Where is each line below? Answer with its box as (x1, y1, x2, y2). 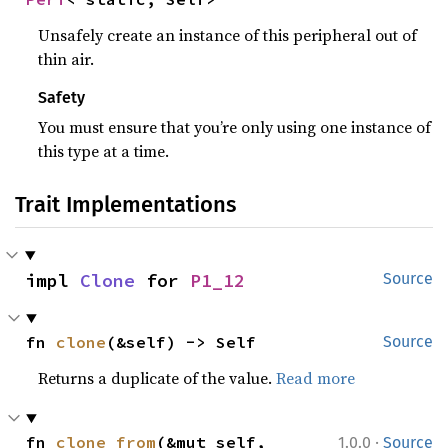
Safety (38, 88, 86, 107)
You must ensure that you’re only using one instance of (38, 116, 432, 138)
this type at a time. (38, 140, 170, 162)
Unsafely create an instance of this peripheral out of (38, 24, 418, 46)
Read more (276, 367, 356, 389)
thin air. (38, 48, 95, 70)
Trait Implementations (15, 191, 236, 218)
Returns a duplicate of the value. (38, 367, 277, 389)
